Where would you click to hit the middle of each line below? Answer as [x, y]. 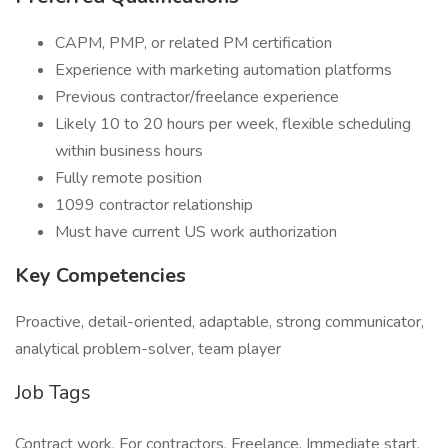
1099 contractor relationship [154, 205]
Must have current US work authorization [196, 232]
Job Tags [53, 392]
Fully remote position [128, 178]
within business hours [129, 151]
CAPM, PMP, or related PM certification [193, 43]
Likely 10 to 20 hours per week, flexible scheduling [233, 124]
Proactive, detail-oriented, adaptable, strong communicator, [219, 322]
